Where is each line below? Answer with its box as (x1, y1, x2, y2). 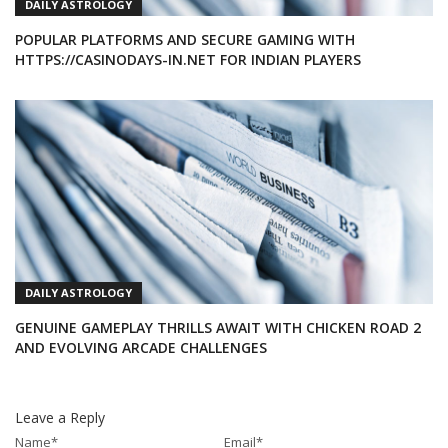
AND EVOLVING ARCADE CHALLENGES (15, 337, 267, 357)
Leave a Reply (15, 407, 105, 427)
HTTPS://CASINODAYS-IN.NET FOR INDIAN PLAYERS (15, 49, 361, 69)
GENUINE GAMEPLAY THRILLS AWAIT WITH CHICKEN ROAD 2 (15, 317, 421, 337)
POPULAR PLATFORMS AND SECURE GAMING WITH (15, 29, 355, 49)
